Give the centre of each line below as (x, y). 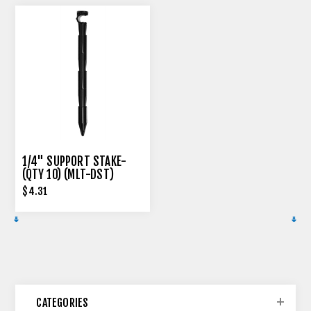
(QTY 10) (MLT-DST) (68, 174)
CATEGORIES (62, 302)
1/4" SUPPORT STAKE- (75, 161)
